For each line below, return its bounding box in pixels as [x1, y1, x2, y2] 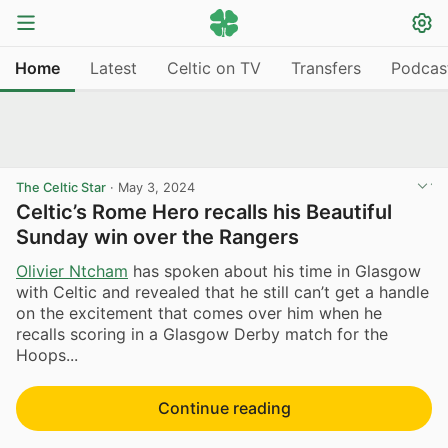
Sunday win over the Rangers [16, 225, 299, 249]
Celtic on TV [167, 57, 261, 78]
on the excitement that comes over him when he [16, 302, 382, 323]
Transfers [291, 57, 361, 78]
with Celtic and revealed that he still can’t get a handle [16, 281, 429, 302]
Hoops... [16, 344, 78, 365]
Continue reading [157, 397, 291, 418]
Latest [90, 57, 137, 78]
